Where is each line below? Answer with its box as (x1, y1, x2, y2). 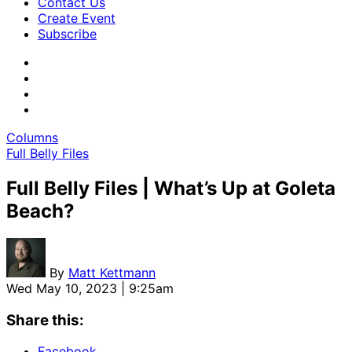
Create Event (38, 10, 115, 26)
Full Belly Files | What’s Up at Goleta (6, 176, 335, 200)
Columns (6, 130, 58, 145)
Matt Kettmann (68, 264, 156, 280)
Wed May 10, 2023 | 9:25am (6, 280, 174, 296)
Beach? (6, 199, 75, 222)
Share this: (6, 310, 84, 329)
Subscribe (38, 26, 97, 42)
